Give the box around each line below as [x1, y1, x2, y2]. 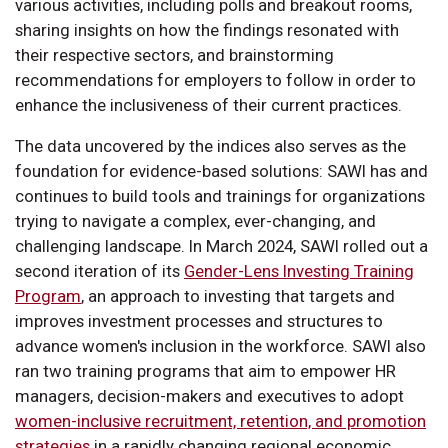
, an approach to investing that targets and [81, 285, 395, 306]
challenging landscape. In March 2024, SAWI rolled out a [15, 235, 428, 256]
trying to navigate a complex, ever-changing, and [15, 210, 376, 231]
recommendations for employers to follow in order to [15, 69, 416, 90]
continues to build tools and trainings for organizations [15, 185, 425, 206]
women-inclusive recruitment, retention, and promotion [15, 410, 426, 431]
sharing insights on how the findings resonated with [15, 19, 399, 40]
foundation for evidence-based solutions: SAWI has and [15, 160, 428, 181]
